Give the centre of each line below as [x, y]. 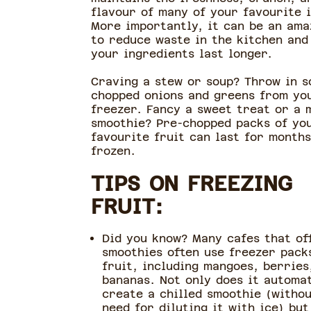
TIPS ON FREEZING [191, 184]
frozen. [115, 151]
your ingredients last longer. [181, 54]
